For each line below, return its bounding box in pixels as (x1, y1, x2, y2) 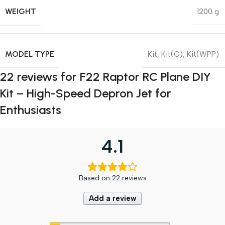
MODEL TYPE (5, 49, 54, 59)
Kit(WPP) (187, 49, 219, 59)
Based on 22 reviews (78, 173, 147, 182)
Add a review (89, 193, 136, 203)
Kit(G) (161, 49, 183, 59)
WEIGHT (5, 6, 36, 16)
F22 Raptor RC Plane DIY (80, 69, 211, 84)
